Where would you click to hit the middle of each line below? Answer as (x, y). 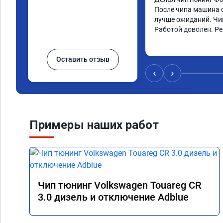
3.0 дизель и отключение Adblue (113, 197)
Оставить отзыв (83, 59)
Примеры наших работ (94, 125)
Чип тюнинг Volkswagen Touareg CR (119, 185)
